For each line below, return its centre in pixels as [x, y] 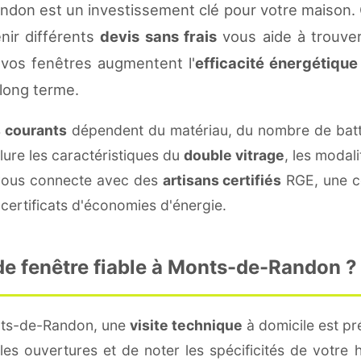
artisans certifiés [222, 180]
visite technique [186, 325]
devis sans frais [159, 36]
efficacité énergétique [276, 62]
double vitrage [234, 155]
